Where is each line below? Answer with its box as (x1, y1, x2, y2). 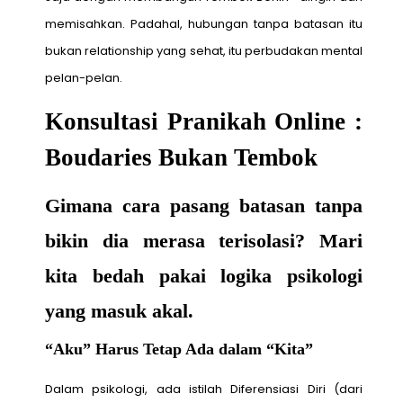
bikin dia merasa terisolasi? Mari (44, 228, 363, 252)
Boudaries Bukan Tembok (44, 144, 318, 172)
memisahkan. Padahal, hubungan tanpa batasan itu (44, 15, 363, 33)
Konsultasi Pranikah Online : (44, 108, 363, 136)
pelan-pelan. (44, 69, 122, 87)
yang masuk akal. (44, 299, 193, 322)
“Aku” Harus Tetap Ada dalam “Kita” (44, 340, 313, 359)
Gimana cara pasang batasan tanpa (44, 193, 363, 217)
